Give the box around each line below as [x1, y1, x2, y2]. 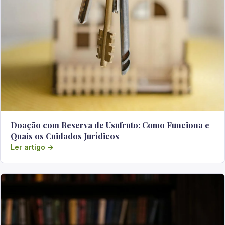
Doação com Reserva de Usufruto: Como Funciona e [11, 120, 209, 130]
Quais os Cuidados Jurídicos [11, 131, 119, 141]
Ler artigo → [11, 143, 54, 151]
